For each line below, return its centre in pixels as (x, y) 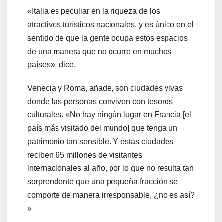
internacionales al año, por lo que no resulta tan (111, 168)
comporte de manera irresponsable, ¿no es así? (111, 195)
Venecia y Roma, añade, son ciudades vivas (105, 88)
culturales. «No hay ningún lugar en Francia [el (109, 115)
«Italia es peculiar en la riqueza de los (94, 11)
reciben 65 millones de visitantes (85, 155)
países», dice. (52, 65)
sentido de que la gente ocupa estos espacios (108, 38)
